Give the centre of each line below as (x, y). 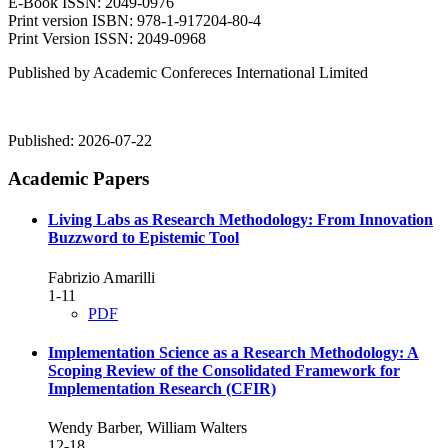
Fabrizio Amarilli (101, 277)
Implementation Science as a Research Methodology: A (233, 353)
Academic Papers (78, 179)
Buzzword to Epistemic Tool (143, 238)
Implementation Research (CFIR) (162, 389)
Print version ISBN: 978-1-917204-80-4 (134, 20)
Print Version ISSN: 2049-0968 (107, 38)
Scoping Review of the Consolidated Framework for (224, 371)
